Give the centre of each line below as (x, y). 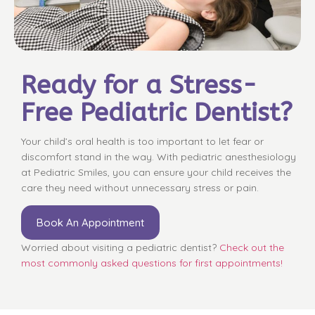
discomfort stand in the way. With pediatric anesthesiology (159, 156)
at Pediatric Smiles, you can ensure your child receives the (156, 172)
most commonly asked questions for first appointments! (152, 263)
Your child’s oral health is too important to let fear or (142, 141)
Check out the (252, 248)
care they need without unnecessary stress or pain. (140, 187)
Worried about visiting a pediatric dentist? (120, 248)
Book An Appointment (90, 223)
